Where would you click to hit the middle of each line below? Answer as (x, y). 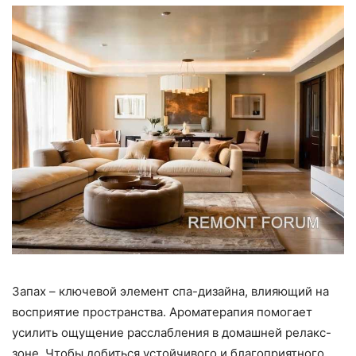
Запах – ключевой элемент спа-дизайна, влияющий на (170, 292)
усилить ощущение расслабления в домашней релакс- (172, 333)
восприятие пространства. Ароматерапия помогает (162, 312)
